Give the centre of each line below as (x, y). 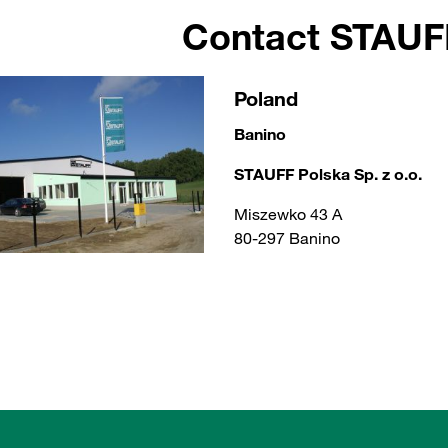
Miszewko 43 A (287, 214)
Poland (265, 98)
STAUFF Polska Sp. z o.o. (327, 174)
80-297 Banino (286, 238)
